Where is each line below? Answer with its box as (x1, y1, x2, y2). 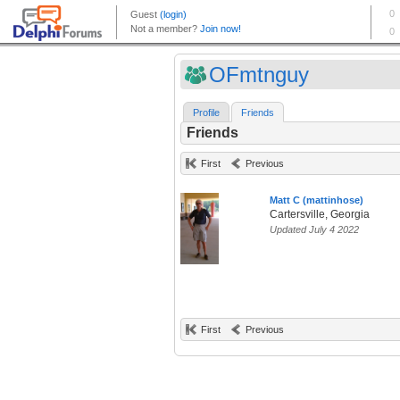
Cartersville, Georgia (270, 208, 370, 221)
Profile (193, 107, 220, 119)
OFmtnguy (209, 62, 309, 87)
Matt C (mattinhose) (270, 195, 363, 206)
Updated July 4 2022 (270, 224, 359, 236)
